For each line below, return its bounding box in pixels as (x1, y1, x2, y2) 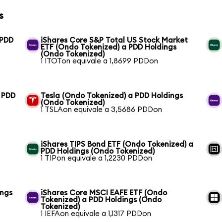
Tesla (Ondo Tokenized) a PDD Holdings (41, 92, 183, 100)
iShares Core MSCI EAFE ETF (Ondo (41, 189, 167, 197)
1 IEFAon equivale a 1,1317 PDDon (41, 210, 152, 218)
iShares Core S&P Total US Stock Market (41, 36, 188, 44)
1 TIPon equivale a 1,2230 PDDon (41, 154, 153, 162)
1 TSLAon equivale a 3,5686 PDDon (41, 106, 163, 113)
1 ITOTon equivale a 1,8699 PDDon (41, 57, 159, 65)
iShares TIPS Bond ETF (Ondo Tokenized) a (41, 140, 194, 148)
